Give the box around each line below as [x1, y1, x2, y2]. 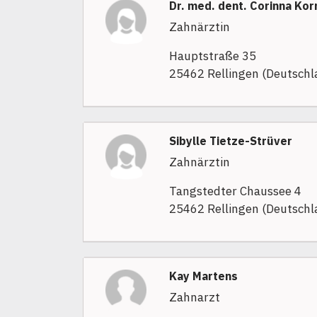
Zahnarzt [168, 289, 220, 306]
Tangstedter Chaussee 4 [168, 183, 301, 200]
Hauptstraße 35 [168, 48, 256, 64]
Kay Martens [168, 269, 238, 284]
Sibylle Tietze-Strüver [168, 134, 292, 149]
